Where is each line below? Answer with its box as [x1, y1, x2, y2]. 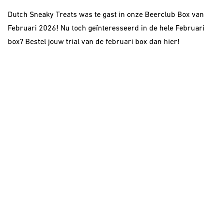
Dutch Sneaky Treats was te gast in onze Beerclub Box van [8, 11, 204, 19]
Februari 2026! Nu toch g [8, 25, 92, 32]
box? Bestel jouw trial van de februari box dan [8, 38, 164, 46]
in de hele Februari [139, 25, 204, 32]
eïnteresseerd [92, 25, 139, 32]
